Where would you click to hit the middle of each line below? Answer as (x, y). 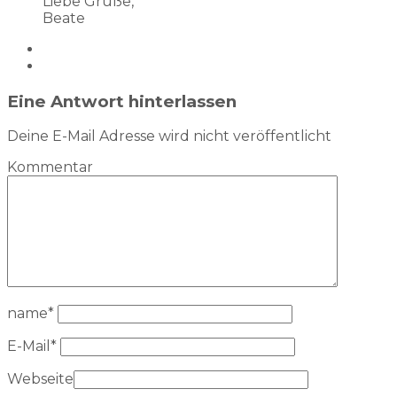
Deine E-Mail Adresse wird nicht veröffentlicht (169, 136)
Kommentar (50, 167)
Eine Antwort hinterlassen (122, 101)
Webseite (40, 379)
